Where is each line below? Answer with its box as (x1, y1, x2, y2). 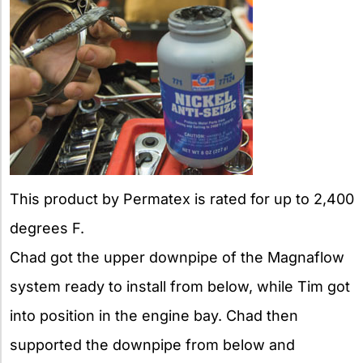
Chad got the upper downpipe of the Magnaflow (10, 248, 344, 266)
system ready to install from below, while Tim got (10, 277, 350, 295)
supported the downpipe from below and (10, 335, 295, 353)
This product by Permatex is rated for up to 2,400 (10, 190, 354, 207)
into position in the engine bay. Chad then (10, 306, 298, 324)
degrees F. (10, 219, 84, 237)
